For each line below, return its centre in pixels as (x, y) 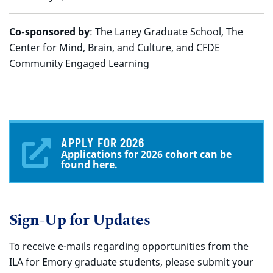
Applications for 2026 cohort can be (146, 154)
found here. (89, 165)
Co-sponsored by (49, 32)
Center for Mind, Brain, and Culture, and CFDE (115, 48)
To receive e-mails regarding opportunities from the (129, 246)
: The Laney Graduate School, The (166, 32)
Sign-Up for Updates (80, 220)
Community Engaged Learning (79, 63)
